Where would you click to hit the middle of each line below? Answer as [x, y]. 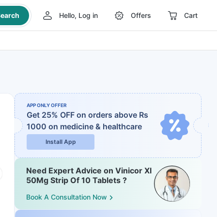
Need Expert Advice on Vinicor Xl [89, 170]
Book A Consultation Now [67, 197]
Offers [141, 15]
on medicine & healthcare [95, 126]
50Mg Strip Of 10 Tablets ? [77, 180]
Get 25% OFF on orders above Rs [87, 115]
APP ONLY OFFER [47, 105]
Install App [61, 142]
